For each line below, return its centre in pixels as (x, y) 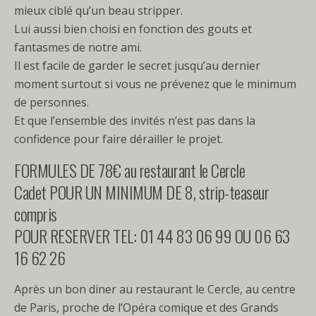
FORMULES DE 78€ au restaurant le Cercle (130, 170)
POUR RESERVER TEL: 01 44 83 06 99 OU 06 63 (152, 235)
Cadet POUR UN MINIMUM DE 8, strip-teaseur (142, 192)
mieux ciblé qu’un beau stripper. (98, 10)
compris (36, 213)
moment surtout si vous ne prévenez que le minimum (155, 84)
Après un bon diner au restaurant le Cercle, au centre (155, 289)
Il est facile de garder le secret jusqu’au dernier (137, 65)
